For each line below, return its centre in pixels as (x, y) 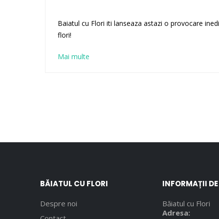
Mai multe (74, 56)
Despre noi (59, 203)
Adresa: (176, 213)
